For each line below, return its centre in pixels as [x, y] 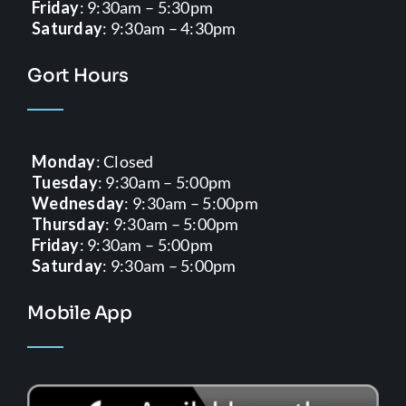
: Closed [125, 161]
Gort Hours [77, 75]
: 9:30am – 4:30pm [169, 28]
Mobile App [79, 313]
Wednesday [78, 203]
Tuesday [64, 182]
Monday [63, 161]
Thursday [68, 223]
